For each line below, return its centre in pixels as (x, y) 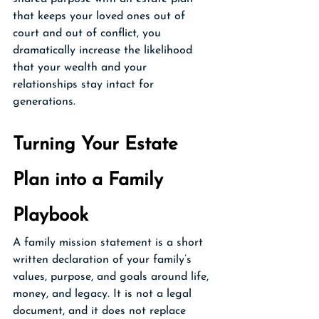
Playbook (51, 216)
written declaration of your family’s (104, 260)
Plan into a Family (91, 181)
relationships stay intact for (85, 85)
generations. (44, 102)
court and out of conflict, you (89, 33)
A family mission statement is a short (110, 243)
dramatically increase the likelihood (104, 51)
